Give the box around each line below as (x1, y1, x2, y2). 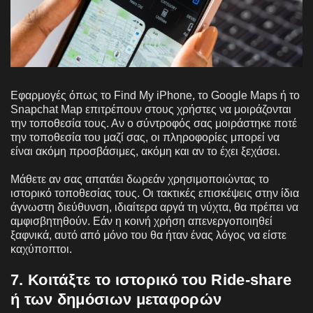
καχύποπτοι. (10, 242, 72, 255)
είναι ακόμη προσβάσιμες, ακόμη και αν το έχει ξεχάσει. (10, 145, 280, 157)
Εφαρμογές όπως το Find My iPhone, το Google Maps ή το (10, 89, 300, 101)
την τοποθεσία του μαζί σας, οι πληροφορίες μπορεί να (10, 131, 279, 143)
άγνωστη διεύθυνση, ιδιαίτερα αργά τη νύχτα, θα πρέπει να (10, 201, 298, 213)
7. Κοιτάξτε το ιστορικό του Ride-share (10, 270, 292, 289)
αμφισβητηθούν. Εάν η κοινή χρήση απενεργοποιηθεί (10, 214, 272, 227)
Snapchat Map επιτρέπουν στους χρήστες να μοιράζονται (10, 103, 291, 115)
